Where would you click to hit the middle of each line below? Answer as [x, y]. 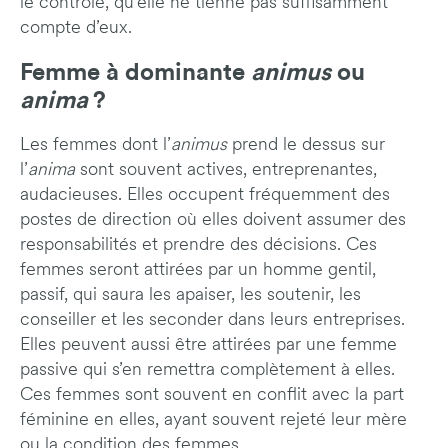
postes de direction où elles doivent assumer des [213, 221]
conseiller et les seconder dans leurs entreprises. [212, 321]
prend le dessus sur [308, 146]
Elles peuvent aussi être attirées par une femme [208, 346]
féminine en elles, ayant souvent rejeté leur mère [213, 421]
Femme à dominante [135, 73]
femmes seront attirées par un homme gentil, [198, 271]
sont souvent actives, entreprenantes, [228, 171]
